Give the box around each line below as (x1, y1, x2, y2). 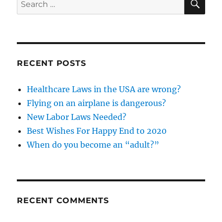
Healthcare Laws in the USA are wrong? (27, 84, 181, 94)
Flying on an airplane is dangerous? (27, 98, 166, 108)
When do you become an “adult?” (27, 140, 160, 150)
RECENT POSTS (17, 58, 86, 68)
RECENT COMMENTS (17, 196, 109, 205)
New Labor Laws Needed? (27, 112, 127, 122)
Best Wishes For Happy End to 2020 (27, 126, 167, 136)
